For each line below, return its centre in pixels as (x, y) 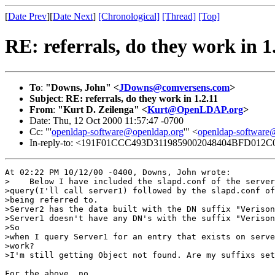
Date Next (73, 16)
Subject (45, 98)
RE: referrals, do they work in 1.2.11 (142, 98)
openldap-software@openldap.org (118, 131)
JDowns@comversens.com (174, 87)
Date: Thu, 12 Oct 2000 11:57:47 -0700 (107, 120)
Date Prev (27, 16)
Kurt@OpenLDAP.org (195, 109)
